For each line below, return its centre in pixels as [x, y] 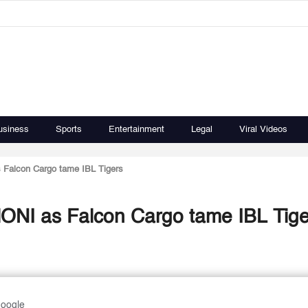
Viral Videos [263, 130]
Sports [69, 130]
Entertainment [136, 130]
